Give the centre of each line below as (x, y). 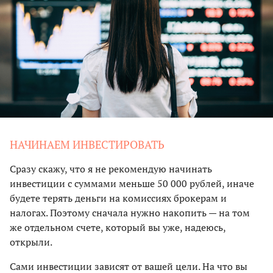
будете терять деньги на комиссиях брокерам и (118, 198)
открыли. (31, 242)
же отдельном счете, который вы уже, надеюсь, (118, 227)
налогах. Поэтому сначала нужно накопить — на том (130, 212)
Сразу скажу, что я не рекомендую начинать (111, 168)
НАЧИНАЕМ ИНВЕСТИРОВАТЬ (87, 144)
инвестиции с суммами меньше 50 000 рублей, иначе (132, 183)
